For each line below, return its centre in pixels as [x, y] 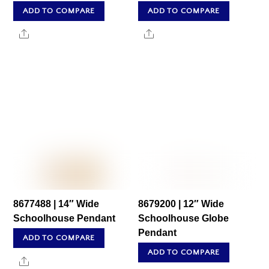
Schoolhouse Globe [184, 218]
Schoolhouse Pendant [65, 218]
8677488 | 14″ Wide [56, 204]
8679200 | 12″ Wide [181, 204]
